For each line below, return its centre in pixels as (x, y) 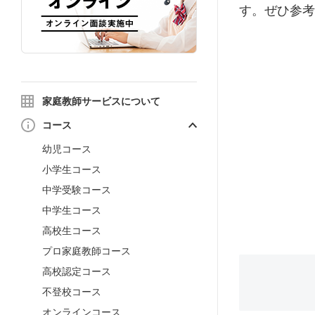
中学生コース (72, 210)
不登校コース (72, 291)
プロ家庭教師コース (86, 251)
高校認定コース (77, 271)
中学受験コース (77, 189)
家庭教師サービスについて (101, 101)
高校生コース (72, 230)
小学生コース (72, 169)
